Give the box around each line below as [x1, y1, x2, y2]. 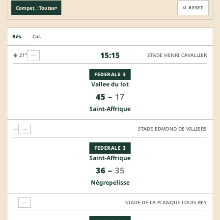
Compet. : [16, 4, 39, 11]
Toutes [39, 4, 55, 11]
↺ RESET [183, 4, 203, 11]
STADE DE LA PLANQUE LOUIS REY [125, 198, 207, 206]
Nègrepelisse [90, 178, 130, 187]
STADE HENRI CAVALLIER [147, 51, 207, 58]
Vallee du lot [91, 80, 129, 88]
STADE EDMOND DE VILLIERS [138, 125, 207, 132]
